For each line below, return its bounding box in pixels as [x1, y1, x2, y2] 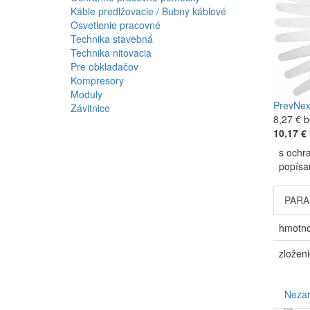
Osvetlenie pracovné [71, 18, 161, 32]
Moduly [71, 87, 102, 101]
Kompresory [71, 73, 124, 87]
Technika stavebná [71, 32, 153, 46]
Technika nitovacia [71, 46, 152, 60]
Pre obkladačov [71, 60, 138, 73]
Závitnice [71, 101, 110, 115]
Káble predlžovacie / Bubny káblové [71, 4, 226, 18]
